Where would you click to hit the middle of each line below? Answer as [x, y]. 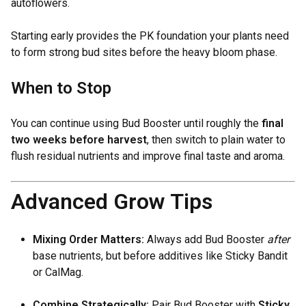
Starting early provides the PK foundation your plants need [150, 36]
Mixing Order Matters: [88, 239]
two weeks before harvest [79, 140]
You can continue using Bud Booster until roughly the [136, 123]
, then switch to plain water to [216, 140]
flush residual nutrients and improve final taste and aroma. [148, 156]
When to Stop [61, 88]
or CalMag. [58, 272]
